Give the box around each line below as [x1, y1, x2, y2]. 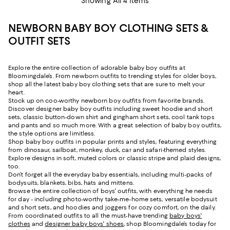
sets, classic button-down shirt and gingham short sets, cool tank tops [8, 113, 215, 121]
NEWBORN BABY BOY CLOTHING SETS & [8, 21, 208, 34]
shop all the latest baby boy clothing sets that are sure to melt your [8, 80, 205, 88]
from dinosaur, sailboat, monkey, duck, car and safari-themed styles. [8, 146, 206, 154]
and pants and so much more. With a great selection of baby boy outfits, [8, 121, 221, 129]
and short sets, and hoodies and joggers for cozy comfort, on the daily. [8, 203, 216, 211]
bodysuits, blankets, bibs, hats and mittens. [8, 179, 134, 186]
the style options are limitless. [8, 129, 95, 137]
